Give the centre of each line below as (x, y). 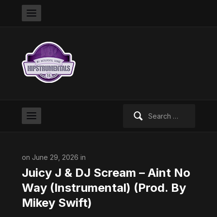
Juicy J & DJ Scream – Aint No (106, 173)
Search (134, 109)
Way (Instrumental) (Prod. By (104, 188)
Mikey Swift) (57, 203)
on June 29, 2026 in (54, 157)
